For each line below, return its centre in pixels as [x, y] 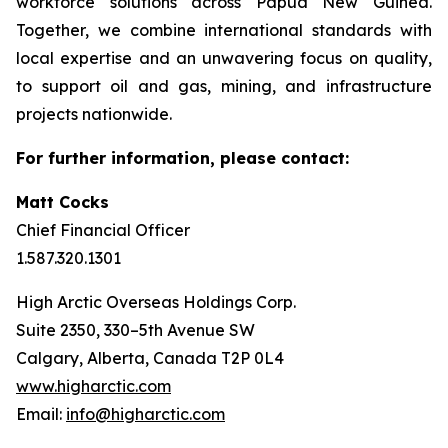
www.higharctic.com [93, 386]
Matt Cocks [62, 202]
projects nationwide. [94, 114]
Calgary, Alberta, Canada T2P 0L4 [150, 358]
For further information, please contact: [182, 158]
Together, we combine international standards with [224, 30]
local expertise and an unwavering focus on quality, [224, 58]
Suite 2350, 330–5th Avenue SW [135, 330]
